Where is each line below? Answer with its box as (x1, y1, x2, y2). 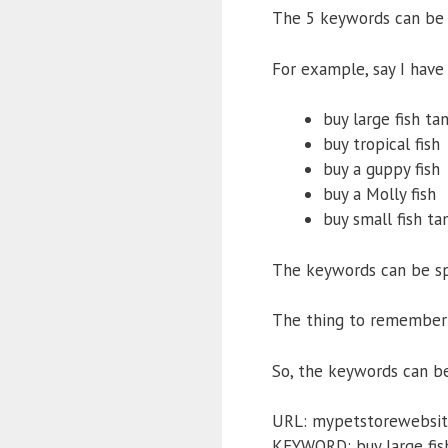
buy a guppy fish (323, 158, 440, 181)
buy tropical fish (323, 133, 440, 156)
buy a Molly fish (323, 183, 436, 206)
